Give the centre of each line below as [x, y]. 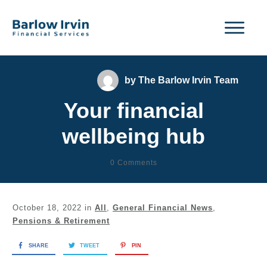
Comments [136, 162]
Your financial [133, 110]
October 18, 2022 [49, 207]
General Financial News [163, 207]
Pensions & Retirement [61, 221]
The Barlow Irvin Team [189, 80]
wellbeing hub [133, 136]
